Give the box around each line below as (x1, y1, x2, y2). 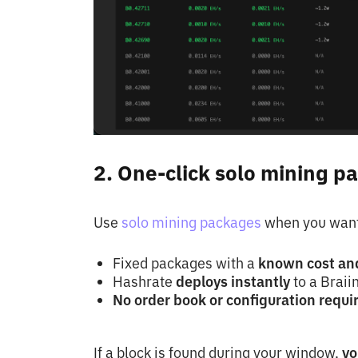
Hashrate (113, 272, 176, 292)
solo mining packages (121, 213, 261, 233)
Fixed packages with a (113, 254, 258, 273)
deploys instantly (176, 272, 293, 292)
